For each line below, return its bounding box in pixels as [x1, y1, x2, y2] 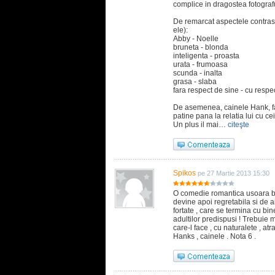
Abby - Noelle [173, 34, 219, 43]
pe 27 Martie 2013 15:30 [198, 169, 269, 177]
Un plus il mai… [173, 120, 226, 129]
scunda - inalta [173, 69, 222, 77]
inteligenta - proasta [173, 52, 239, 60]
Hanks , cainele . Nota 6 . [173, 232, 256, 241]
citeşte [226, 120, 249, 129]
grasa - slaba [173, 77, 217, 86]
